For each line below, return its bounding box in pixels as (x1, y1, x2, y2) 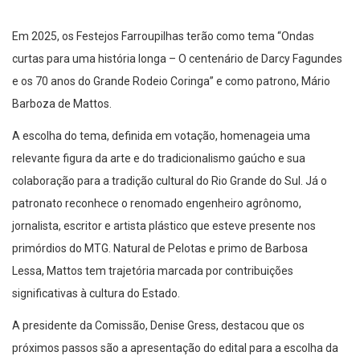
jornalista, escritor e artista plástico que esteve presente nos (12, 219, 316, 233)
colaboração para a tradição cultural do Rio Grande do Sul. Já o (12, 174, 327, 188)
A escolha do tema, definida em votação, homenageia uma (12, 129, 310, 143)
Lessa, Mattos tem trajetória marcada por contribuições (12, 264, 293, 278)
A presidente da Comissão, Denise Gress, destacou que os (12, 319, 305, 333)
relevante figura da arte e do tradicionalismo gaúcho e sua (12, 152, 305, 166)
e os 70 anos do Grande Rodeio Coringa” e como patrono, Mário (12, 75, 330, 88)
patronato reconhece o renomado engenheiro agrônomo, (12, 197, 301, 211)
